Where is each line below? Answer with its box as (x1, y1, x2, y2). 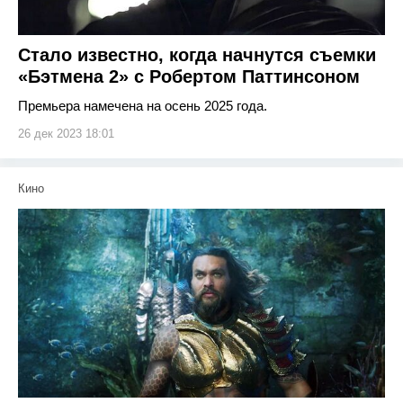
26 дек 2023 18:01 (18, 127, 114, 140)
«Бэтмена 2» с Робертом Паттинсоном (18, 67, 360, 86)
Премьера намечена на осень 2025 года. (18, 98, 267, 113)
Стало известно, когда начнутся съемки (18, 45, 376, 65)
